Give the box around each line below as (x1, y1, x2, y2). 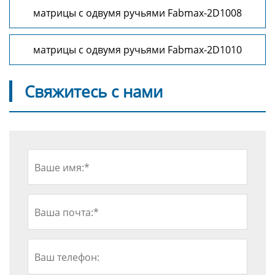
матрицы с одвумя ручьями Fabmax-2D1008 (33, 6, 242, 20)
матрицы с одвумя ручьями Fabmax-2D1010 (33, 43, 242, 56)
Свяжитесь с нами (25, 80, 163, 103)
